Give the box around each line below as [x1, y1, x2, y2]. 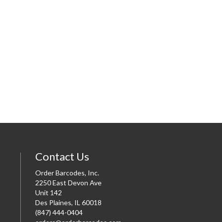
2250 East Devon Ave [35, 178, 102, 187]
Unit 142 [35, 188, 62, 197]
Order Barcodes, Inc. [35, 168, 99, 177]
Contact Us [35, 149, 89, 163]
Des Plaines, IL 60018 [35, 198, 102, 207]
